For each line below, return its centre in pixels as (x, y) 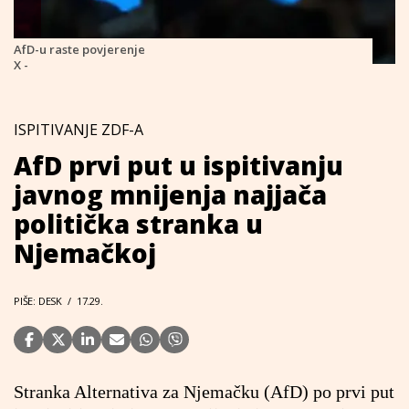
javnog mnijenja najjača (170, 194)
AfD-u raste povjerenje (79, 49)
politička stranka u (138, 224)
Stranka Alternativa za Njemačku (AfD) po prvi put (204, 392)
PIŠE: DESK (38, 301)
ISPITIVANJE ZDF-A (79, 130)
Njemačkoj (85, 253)
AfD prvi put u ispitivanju (178, 165)
